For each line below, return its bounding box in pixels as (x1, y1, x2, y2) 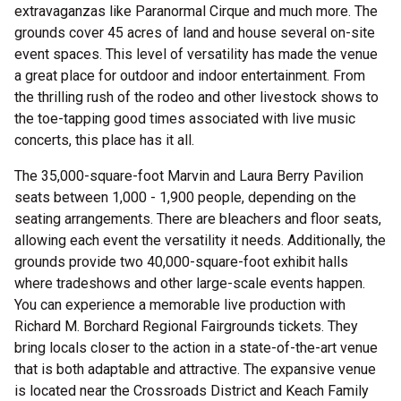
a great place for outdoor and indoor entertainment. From (14, 67, 365, 84)
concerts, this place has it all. (14, 132, 194, 149)
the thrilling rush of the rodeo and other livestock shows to (14, 89, 379, 106)
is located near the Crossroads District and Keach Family (14, 382, 369, 399)
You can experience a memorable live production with (14, 296, 346, 313)
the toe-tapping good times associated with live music (14, 110, 355, 127)
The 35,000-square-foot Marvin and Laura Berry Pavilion (14, 167, 363, 184)
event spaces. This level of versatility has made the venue (14, 46, 378, 63)
